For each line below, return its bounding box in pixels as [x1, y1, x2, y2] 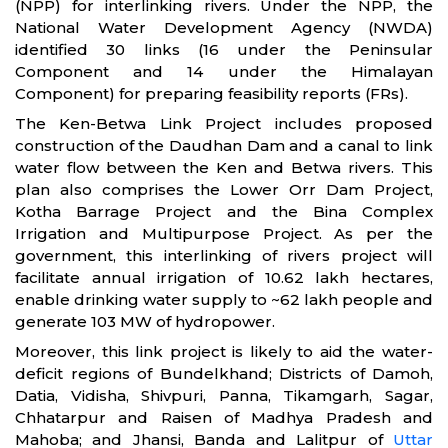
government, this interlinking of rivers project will [15, 246, 433, 265]
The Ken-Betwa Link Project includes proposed [15, 114, 433, 133]
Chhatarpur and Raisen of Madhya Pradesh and [15, 408, 433, 427]
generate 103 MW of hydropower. [15, 312, 275, 331]
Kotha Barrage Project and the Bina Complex [15, 202, 433, 221]
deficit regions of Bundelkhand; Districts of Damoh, [15, 364, 433, 383]
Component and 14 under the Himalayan [15, 62, 433, 81]
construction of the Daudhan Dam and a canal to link [15, 136, 433, 155]
